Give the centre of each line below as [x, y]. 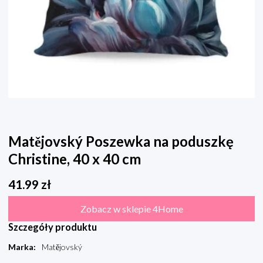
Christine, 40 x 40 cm [75, 159]
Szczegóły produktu [53, 227]
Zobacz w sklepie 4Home [131, 209]
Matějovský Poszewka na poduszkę [121, 141]
